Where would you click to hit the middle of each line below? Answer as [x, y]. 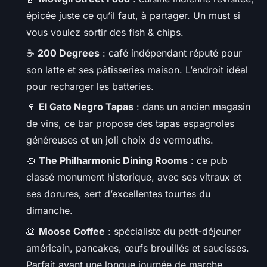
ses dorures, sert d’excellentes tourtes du [118, 194]
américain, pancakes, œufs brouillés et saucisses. [138, 248]
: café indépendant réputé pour [171, 53]
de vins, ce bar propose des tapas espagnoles [130, 123]
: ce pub [208, 161]
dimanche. [49, 211]
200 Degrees [69, 53]
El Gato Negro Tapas [86, 106]
